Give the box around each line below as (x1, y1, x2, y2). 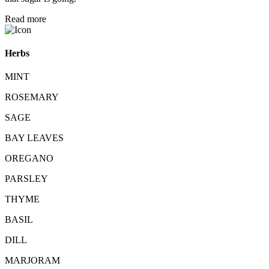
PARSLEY (5, 174, 48, 184)
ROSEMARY (5, 92, 59, 103)
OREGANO (5, 153, 53, 164)
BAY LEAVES (5, 133, 64, 144)
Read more (5, 13, 46, 24)
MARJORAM (5, 255, 60, 266)
